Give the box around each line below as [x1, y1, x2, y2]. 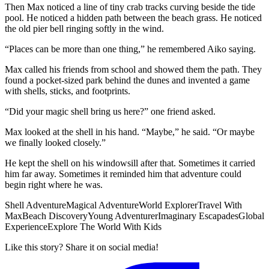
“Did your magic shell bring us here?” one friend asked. [5, 106, 216, 116]
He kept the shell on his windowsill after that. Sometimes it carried [5, 157, 255, 168]
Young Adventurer [88, 210, 158, 221]
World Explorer [139, 199, 198, 210]
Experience [5, 221, 47, 232]
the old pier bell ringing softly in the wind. [5, 23, 164, 34]
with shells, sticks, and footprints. [5, 85, 130, 96]
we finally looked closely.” [5, 137, 106, 148]
